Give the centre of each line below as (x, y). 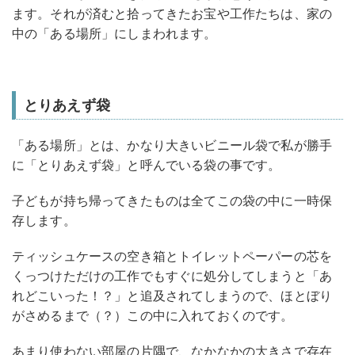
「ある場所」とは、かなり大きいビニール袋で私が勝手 (172, 145)
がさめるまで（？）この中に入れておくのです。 (153, 316)
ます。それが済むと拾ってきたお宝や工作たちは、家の (172, 14)
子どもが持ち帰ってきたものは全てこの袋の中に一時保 (172, 201)
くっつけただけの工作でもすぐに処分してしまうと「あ (172, 276)
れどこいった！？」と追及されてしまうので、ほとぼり (172, 296)
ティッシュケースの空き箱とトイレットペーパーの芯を (172, 256)
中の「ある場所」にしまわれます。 (115, 34)
